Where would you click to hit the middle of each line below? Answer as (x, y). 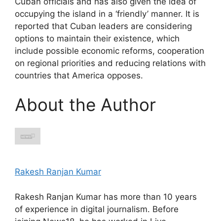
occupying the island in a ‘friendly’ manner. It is (107, 14)
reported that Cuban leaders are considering (103, 26)
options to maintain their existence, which (97, 38)
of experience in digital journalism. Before (97, 209)
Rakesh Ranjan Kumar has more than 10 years (106, 197)
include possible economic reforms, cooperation (110, 51)
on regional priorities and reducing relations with (110, 63)
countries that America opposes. (79, 75)
